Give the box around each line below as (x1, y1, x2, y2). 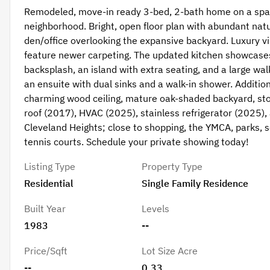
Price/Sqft (24, 245, 67, 257)
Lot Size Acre (142, 245, 198, 257)
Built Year (24, 202, 66, 215)
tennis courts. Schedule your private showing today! (24, 136, 249, 148)
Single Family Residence (142, 177, 249, 189)
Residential (24, 177, 74, 189)
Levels (142, 202, 170, 215)
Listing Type (24, 160, 75, 172)
